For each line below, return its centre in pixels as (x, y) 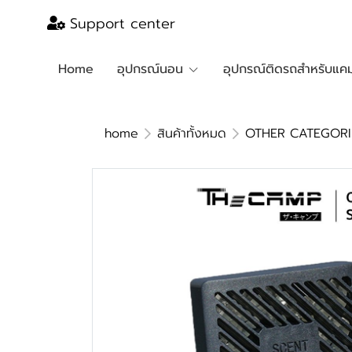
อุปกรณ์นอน (150, 69)
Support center (122, 23)
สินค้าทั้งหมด (192, 134)
